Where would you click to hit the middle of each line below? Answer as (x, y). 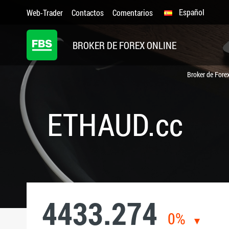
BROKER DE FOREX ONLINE (124, 45)
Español (192, 12)
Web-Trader (45, 12)
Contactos (88, 12)
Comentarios (133, 12)
